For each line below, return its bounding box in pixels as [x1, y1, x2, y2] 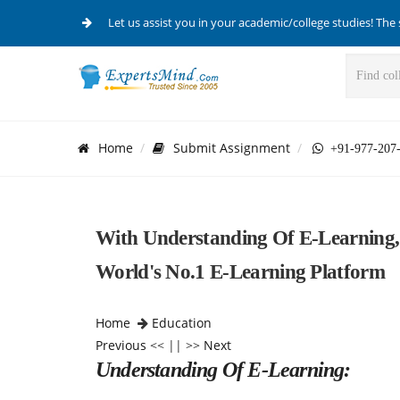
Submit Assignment [173, 138, 290, 156]
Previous [96, 337, 146, 354]
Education [152, 314, 212, 331]
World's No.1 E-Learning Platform [96, 261, 385, 283]
